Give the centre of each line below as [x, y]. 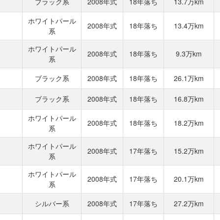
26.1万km [189, 78]
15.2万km [189, 151]
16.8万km [189, 99]
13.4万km [189, 26]
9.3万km [189, 54]
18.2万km [189, 123]
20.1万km [189, 179]
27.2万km [189, 203]
